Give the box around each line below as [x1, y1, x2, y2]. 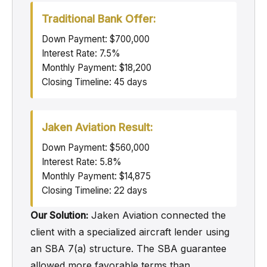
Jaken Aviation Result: [42, 121, 153, 133]
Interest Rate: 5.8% [42, 156, 122, 167]
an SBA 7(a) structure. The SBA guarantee [30, 243, 226, 254]
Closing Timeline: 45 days [42, 76, 147, 88]
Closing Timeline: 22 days [42, 185, 147, 196]
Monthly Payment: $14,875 [42, 170, 151, 182]
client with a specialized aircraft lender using [30, 226, 229, 238]
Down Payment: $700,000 [42, 33, 150, 45]
